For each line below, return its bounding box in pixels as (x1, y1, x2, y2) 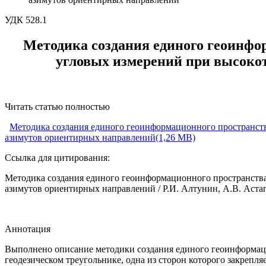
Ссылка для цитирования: (5, 153, 110, 163)
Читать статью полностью (5, 102, 110, 112)
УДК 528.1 (5, 15, 47, 26)
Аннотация (5, 224, 50, 235)
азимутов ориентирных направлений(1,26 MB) (5, 132, 195, 143)
